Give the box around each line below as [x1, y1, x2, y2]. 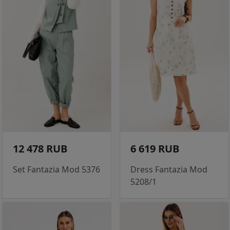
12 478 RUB [13, 141, 67, 156]
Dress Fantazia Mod [130, 163, 207, 175]
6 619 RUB [130, 141, 179, 156]
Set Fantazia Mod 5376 [13, 163, 100, 175]
